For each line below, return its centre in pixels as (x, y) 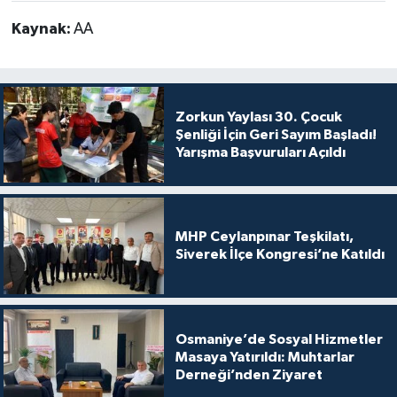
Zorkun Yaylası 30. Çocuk (258, 117)
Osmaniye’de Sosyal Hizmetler (279, 339)
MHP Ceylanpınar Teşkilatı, (264, 237)
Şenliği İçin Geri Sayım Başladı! (276, 134)
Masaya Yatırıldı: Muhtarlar (265, 357)
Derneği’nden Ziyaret (249, 374)
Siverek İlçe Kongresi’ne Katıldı (280, 255)
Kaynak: (42, 29)
